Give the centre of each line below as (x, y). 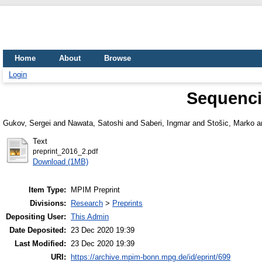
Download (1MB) (61, 161)
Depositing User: (36, 217)
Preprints (127, 204)
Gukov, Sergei (27, 123)
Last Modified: (40, 244)
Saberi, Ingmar (165, 123)
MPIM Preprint (95, 190)
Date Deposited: (38, 230)
